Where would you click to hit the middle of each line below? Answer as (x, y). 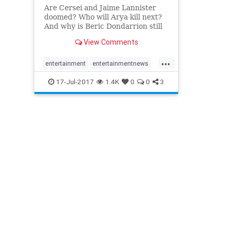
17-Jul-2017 (74, 81)
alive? (54, 35)
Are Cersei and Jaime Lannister (100, 7)
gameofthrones (67, 80)
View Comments (110, 42)
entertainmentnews (120, 63)
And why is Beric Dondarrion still (103, 26)
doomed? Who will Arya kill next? (103, 17)
